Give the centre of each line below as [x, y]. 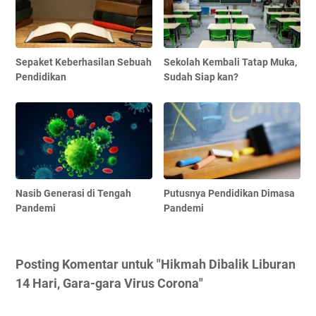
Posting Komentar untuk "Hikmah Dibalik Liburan [156, 264]
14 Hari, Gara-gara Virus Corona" [109, 283]
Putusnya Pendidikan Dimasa [230, 193]
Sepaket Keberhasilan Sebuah [84, 62]
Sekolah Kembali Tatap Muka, [231, 62]
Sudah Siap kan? [201, 77]
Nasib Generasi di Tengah [73, 193]
